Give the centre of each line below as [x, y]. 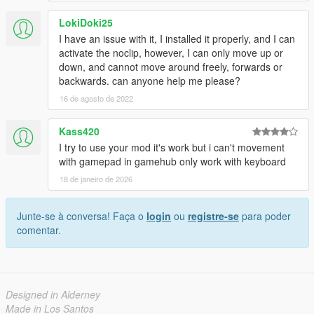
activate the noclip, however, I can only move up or [171, 52]
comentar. [39, 230]
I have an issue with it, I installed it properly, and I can [177, 38]
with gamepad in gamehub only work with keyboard [172, 161]
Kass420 [79, 131]
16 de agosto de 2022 [96, 98]
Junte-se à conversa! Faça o [82, 216]
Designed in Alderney [53, 294]
